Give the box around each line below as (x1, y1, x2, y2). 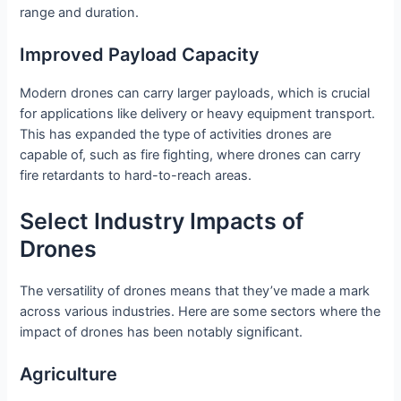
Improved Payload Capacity (20, 44, 260, 66)
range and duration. (20, 4, 140, 21)
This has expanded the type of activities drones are (20, 126, 332, 143)
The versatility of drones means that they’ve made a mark (20, 282, 371, 299)
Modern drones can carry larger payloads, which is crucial (20, 85, 371, 102)
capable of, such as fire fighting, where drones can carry (20, 147, 362, 164)
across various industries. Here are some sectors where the (20, 303, 381, 320)
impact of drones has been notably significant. (20, 323, 303, 340)
